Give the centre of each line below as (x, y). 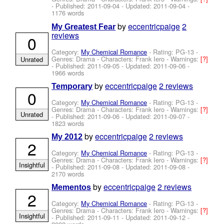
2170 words (68, 173)
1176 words (68, 13)
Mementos (71, 187)
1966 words (68, 72)
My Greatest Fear (84, 26)
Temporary (72, 86)
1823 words (68, 123)
